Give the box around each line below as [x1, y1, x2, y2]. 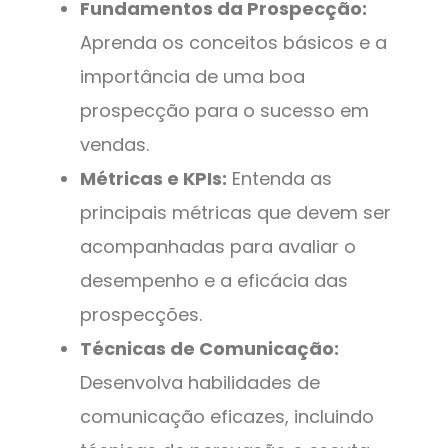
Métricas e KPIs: [80, 166, 227, 192]
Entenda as [227, 166, 332, 192]
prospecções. [80, 302, 202, 328]
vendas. [80, 132, 149, 158]
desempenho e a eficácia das [80, 268, 348, 294]
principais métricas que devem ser [80, 200, 391, 226]
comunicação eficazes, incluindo [80, 404, 374, 430]
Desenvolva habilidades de [80, 370, 320, 396]
